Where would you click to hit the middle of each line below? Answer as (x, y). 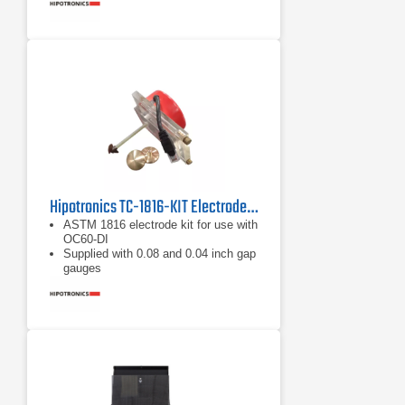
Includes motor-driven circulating (148, 283)
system (83, 297)
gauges (82, 268)
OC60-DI (86, 239)
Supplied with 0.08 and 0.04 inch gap (160, 254)
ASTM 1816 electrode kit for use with (160, 225)
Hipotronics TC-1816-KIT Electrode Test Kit (252, 207)
